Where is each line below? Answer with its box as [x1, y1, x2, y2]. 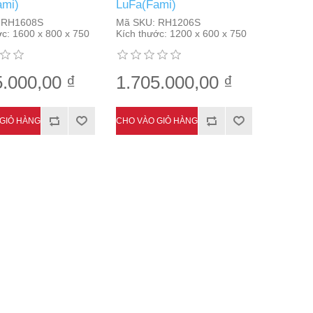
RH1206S [154, 17, 201, 28]
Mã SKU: [115, 17, 155, 28]
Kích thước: [115, 28, 167, 39]
